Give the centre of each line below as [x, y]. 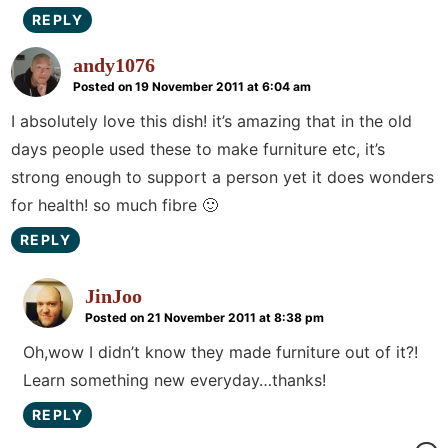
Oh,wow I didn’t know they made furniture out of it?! [220, 351]
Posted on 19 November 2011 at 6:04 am [192, 86]
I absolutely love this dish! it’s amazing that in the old [211, 120]
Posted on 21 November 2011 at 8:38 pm [204, 317]
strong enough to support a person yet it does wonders [222, 176]
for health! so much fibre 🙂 [114, 204]
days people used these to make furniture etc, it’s [198, 148]
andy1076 [114, 64]
